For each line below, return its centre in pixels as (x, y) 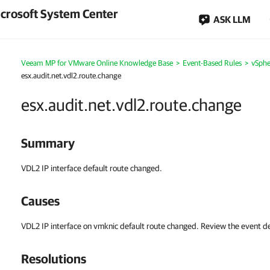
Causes (40, 201)
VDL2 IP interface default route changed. (92, 168)
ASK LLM (232, 19)
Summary (48, 143)
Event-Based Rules (212, 63)
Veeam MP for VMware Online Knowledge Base (97, 63)
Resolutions (54, 259)
